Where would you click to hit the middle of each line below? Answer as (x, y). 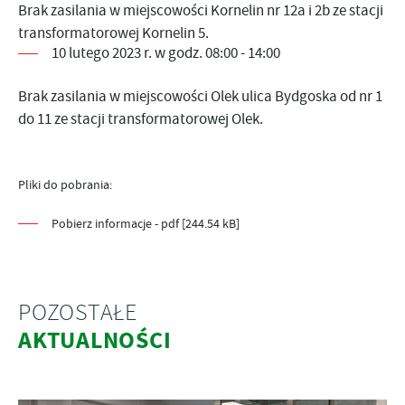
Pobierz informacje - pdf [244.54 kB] (146, 223)
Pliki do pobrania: (65, 184)
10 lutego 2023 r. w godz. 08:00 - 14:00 (166, 53)
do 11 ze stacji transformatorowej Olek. (141, 119)
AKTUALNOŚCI (95, 340)
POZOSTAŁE (78, 312)
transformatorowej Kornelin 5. (113, 33)
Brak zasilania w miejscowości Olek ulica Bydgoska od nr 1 (200, 96)
